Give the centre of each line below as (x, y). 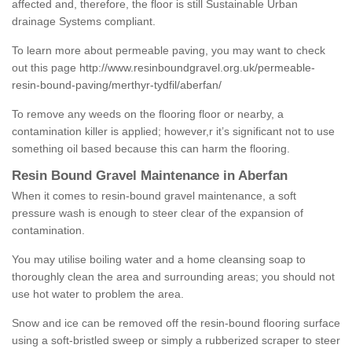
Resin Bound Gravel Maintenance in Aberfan (150, 176)
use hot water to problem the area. (98, 294)
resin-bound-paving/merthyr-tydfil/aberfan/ (117, 85)
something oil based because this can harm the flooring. (151, 149)
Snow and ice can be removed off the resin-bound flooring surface (176, 323)
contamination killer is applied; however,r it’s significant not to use (173, 132)
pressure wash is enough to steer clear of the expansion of (158, 213)
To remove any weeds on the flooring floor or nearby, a (148, 114)
